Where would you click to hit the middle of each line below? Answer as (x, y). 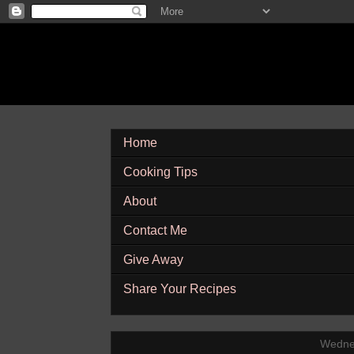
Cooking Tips (160, 172)
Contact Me (155, 230)
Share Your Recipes (180, 289)
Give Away (153, 260)
